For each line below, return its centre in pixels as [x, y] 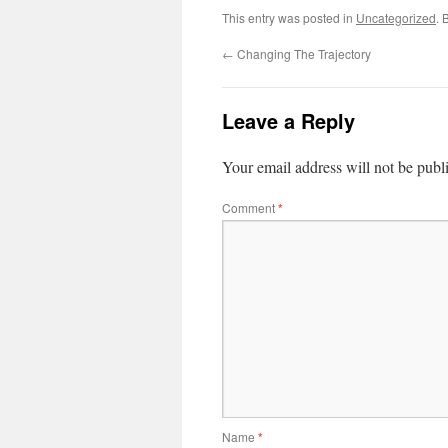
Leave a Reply [288, 120]
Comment [250, 207]
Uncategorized [396, 17]
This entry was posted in [289, 17]
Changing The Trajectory [302, 53]
